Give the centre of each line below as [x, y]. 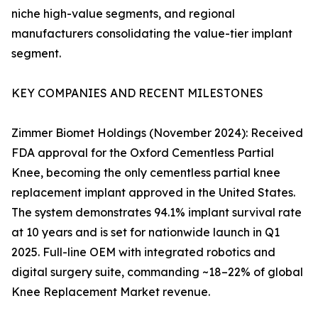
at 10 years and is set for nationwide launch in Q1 [146, 232]
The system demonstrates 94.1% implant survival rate [157, 213]
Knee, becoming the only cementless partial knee [146, 173]
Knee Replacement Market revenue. [111, 292]
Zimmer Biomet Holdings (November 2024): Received [157, 133]
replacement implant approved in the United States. [153, 193]
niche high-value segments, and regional [123, 14]
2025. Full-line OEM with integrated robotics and [143, 252]
